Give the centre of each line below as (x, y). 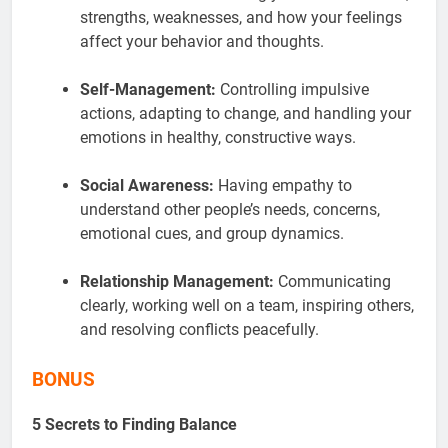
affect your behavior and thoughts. (202, 42)
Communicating (332, 282)
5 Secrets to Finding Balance (134, 424)
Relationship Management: (177, 282)
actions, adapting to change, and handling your (245, 114)
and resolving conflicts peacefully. (199, 330)
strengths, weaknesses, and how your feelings (241, 18)
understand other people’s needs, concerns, (230, 210)
